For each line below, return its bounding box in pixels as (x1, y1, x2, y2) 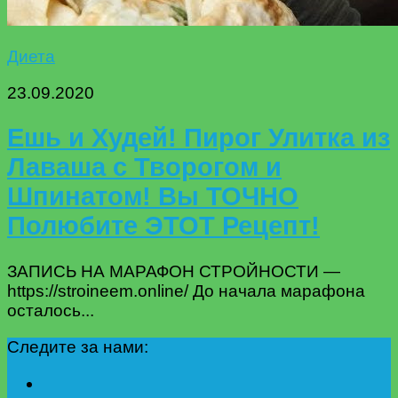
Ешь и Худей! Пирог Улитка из (7, 123, 390, 153)
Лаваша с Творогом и (7, 153, 282, 182)
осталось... (7, 301, 94, 321)
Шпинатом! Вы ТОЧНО (7, 182, 298, 211)
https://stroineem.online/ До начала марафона (7, 282, 365, 301)
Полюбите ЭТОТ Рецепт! (7, 211, 320, 241)
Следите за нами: (7, 338, 148, 357)
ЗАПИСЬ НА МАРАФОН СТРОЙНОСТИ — (7, 262, 340, 282)
